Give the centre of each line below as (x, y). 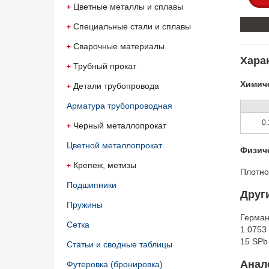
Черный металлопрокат (120, 125)
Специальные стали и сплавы (132, 26)
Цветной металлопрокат (114, 145)
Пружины (85, 205)
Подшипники (92, 185)
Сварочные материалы (119, 46)
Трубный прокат (105, 66)
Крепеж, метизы (105, 165)
